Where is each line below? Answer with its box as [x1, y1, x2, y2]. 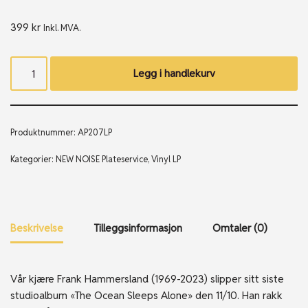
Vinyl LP [151, 154, 181, 165]
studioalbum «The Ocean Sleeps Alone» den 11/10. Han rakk [10, 289, 283, 302]
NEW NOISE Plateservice [56, 154, 148, 165]
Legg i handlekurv [133, 67, 215, 80]
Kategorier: [10, 154, 56, 165]
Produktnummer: [10, 127, 78, 138]
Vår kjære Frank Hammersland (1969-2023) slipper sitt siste [10, 272, 284, 285]
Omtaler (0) [212, 221, 267, 234]
